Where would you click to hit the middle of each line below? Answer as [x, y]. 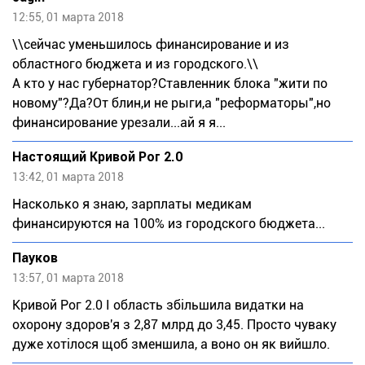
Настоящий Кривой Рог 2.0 [97, 157]
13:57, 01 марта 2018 [68, 278]
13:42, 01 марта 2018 [68, 177]
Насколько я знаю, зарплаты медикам [132, 204]
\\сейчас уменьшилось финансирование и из [151, 45]
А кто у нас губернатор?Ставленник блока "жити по [170, 84]
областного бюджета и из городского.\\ [135, 64]
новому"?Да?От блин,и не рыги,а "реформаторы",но [172, 103]
